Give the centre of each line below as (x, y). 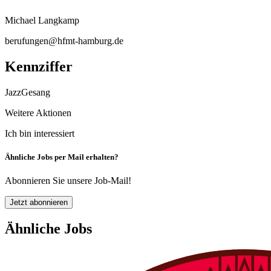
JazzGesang (28, 92)
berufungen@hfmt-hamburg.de (64, 41)
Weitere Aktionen (38, 113)
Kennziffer (39, 66)
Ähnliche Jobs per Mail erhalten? (62, 157)
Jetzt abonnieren (39, 202)
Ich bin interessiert (40, 133)
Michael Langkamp (42, 20)
